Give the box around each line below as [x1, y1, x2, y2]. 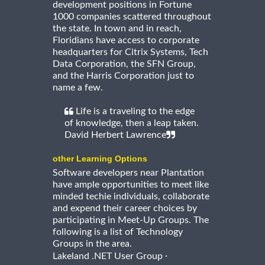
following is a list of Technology [53, 227, 183, 237]
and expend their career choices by [53, 203, 197, 214]
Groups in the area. [53, 239, 132, 249]
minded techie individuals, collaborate [53, 192, 209, 202]
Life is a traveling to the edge [73, 106, 195, 117]
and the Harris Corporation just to [53, 71, 194, 81]
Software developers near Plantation [53, 168, 204, 178]
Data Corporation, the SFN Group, [53, 59, 196, 69]
